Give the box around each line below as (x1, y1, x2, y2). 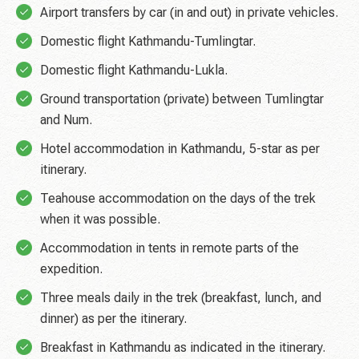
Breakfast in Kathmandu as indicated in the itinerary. (40, 340, 325, 356)
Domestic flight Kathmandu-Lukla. (40, 63, 228, 79)
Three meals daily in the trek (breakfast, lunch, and (40, 290, 321, 306)
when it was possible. (40, 212, 160, 228)
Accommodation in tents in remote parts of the (40, 240, 299, 256)
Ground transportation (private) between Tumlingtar (40, 91, 324, 107)
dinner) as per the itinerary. (40, 311, 187, 327)
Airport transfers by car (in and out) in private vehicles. (40, 5, 338, 21)
